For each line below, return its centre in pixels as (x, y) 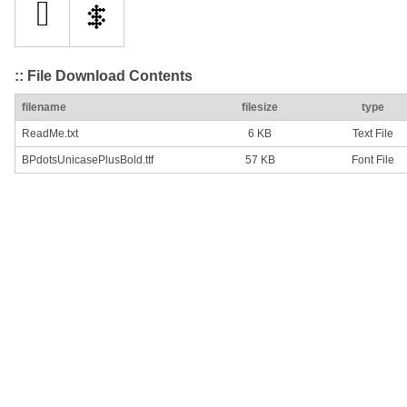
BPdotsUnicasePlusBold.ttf (88, 160)
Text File (372, 134)
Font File (372, 160)
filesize (260, 108)
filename (44, 108)
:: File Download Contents (104, 75)
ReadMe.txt (50, 134)
